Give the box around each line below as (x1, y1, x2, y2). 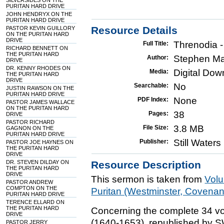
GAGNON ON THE (6, 125, 54, 131)
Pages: (148, 110, 169, 117)
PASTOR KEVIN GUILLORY (6, 25, 75, 31)
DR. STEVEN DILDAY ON (6, 159, 69, 165)
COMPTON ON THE (6, 185, 57, 191)
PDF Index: (137, 96, 169, 103)
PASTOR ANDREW (6, 179, 53, 185)
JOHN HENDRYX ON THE (6, 11, 72, 17)
